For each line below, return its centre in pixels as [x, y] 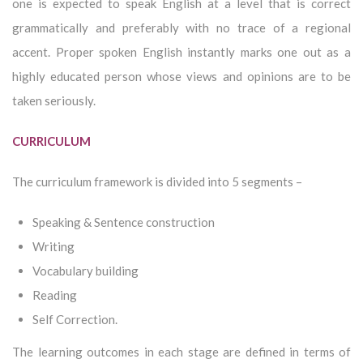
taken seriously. [54, 100]
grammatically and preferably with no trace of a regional [181, 27]
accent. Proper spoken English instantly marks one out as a [181, 51]
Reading [55, 295]
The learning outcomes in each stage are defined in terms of [181, 351]
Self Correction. [75, 319]
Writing [53, 246]
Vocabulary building [85, 270]
